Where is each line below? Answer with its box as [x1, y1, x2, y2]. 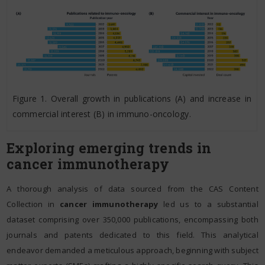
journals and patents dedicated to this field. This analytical [7, 230, 258, 241]
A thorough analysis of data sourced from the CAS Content [7, 183, 258, 195]
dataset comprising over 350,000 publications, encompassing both [7, 214, 258, 225]
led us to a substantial [158, 199, 258, 210]
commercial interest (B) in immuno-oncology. [12, 108, 191, 120]
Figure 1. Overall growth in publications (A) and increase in [12, 93, 252, 105]
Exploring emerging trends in [7, 139, 212, 157]
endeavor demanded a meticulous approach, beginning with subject [7, 245, 258, 256]
